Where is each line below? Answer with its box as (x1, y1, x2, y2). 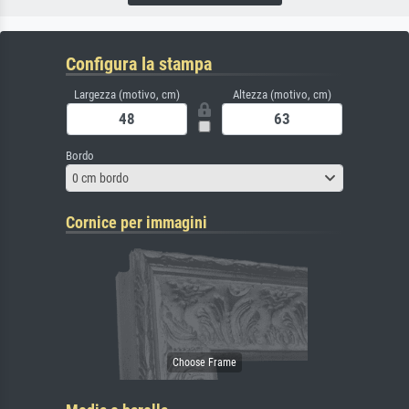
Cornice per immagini (66, 213, 207, 233)
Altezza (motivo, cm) (233, 88, 331, 102)
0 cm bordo (72, 170, 129, 185)
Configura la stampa (66, 53, 212, 76)
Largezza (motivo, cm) (74, 88, 180, 102)
